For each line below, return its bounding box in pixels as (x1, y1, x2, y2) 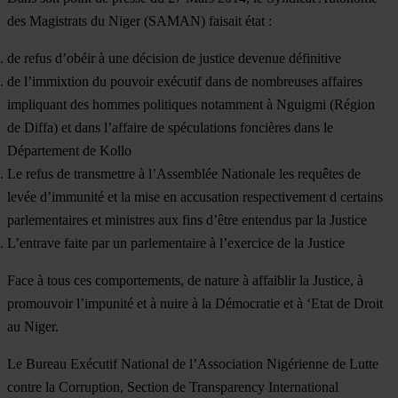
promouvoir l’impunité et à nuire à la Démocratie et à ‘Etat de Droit (7, 295, 383, 311)
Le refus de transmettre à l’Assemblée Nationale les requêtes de (7, 165, 361, 181)
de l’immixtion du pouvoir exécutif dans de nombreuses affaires (7, 73, 362, 89)
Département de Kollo (7, 142, 131, 158)
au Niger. (7, 318, 59, 334)
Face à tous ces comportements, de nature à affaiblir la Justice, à (7, 272, 363, 288)
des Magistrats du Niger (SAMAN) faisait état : (7, 12, 272, 28)
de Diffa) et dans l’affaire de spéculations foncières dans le (7, 119, 333, 135)
